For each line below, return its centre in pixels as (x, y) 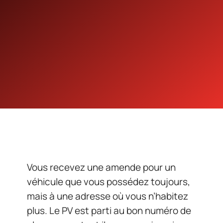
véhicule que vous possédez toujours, (109, 182)
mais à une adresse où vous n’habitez (108, 196)
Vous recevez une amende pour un (101, 167)
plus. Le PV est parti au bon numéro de (109, 211)
